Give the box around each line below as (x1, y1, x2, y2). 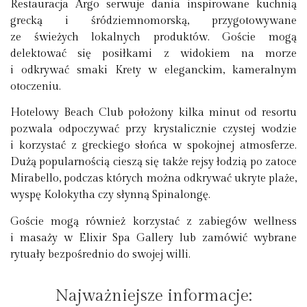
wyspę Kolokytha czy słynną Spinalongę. (10, 188, 210, 202)
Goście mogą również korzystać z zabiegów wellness (10, 214, 297, 228)
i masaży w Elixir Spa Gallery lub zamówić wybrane (10, 231, 297, 245)
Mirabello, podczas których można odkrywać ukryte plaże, (10, 172, 297, 186)
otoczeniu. (10, 79, 61, 93)
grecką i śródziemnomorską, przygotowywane (10, 14, 297, 27)
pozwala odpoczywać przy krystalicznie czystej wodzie (10, 123, 297, 136)
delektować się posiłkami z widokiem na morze (10, 47, 297, 60)
